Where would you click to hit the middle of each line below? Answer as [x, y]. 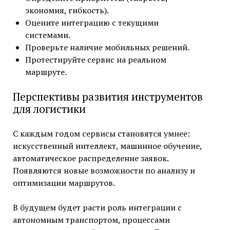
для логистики [49, 109]
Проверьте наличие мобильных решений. [107, 47]
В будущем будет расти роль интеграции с [97, 208]
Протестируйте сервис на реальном [95, 60]
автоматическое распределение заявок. [90, 158]
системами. [47, 35]
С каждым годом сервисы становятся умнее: [101, 134]
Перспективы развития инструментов [108, 97]
